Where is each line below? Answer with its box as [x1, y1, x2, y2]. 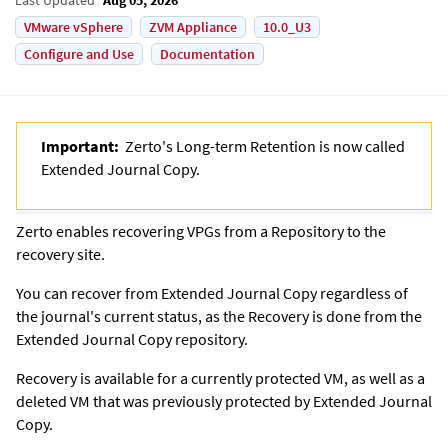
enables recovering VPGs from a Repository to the [53, 220, 386, 241]
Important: [41, 135, 125, 156]
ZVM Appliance [149, 17, 237, 36]
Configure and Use [24, 44, 134, 63]
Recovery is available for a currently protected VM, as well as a [16, 367, 425, 388]
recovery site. [16, 243, 105, 264]
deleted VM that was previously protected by [16, 390, 313, 411]
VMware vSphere [24, 17, 123, 36]
